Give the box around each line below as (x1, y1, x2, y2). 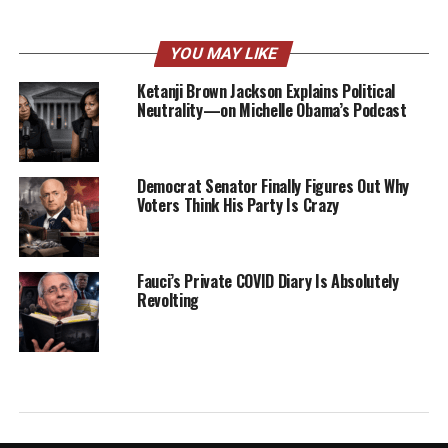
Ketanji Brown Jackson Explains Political (136, 79, 396, 103)
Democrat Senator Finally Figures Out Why (136, 174, 410, 198)
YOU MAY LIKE (168, 44, 281, 63)
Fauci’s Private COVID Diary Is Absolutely (136, 269, 399, 293)
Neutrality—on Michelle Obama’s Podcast (136, 98, 407, 122)
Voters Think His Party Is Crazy (136, 193, 339, 217)
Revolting (136, 288, 199, 312)
